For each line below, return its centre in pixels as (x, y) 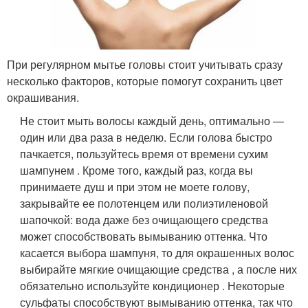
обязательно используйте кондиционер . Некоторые (153, 286)
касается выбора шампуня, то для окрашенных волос (157, 253)
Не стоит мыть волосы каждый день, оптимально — (152, 121)
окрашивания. (43, 98)
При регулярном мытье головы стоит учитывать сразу (145, 65)
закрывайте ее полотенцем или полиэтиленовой (144, 203)
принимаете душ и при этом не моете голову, (135, 187)
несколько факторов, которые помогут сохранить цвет (145, 81)
